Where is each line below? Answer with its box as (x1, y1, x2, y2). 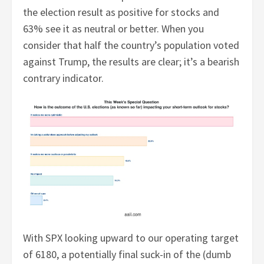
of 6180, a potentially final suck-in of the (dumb (23, 247, 232, 261)
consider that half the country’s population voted (23, 38, 240, 52)
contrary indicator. (23, 71, 104, 85)
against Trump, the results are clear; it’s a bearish (23, 55, 240, 69)
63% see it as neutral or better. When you (23, 22, 204, 36)
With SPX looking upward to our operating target (23, 230, 239, 245)
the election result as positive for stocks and (23, 5, 220, 19)
